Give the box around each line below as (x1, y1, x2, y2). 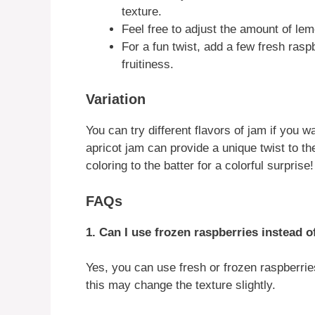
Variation (86, 91, 146, 108)
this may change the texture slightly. (86, 278, 276, 292)
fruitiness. (122, 57, 174, 71)
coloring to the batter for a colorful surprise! (86, 159, 314, 173)
